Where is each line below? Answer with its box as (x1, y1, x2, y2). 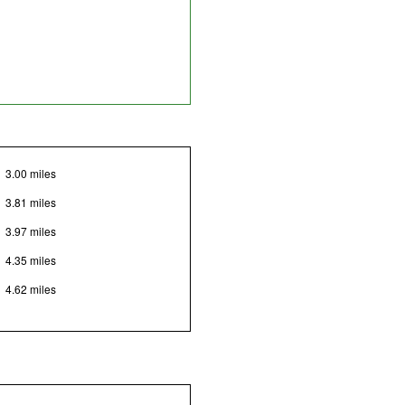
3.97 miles (5, 223, 56, 240)
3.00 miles (5, 165, 56, 182)
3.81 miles (5, 194, 56, 211)
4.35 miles (5, 252, 56, 268)
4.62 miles (5, 281, 56, 297)
